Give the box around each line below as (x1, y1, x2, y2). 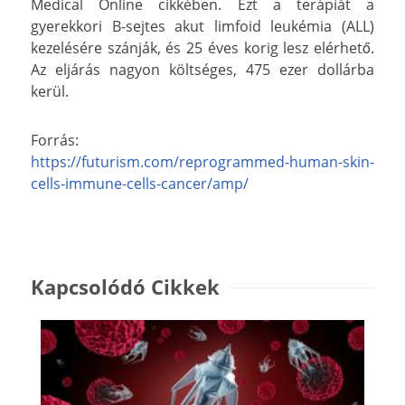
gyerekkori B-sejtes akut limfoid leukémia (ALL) (31, 15, 374, 36)
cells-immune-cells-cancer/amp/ (31, 173, 249, 193)
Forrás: (31, 129, 79, 150)
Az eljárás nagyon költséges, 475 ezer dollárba (31, 59, 374, 80)
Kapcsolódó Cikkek (31, 272, 220, 300)
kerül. (31, 80, 69, 101)
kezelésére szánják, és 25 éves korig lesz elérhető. (31, 37, 374, 58)
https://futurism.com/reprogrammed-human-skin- (31, 151, 374, 172)
